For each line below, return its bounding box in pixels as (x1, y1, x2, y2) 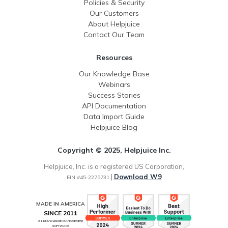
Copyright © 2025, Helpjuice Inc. (57, 145, 171, 155)
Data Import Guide (83, 111, 145, 121)
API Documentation (82, 101, 146, 110)
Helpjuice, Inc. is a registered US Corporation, (44, 162, 184, 171)
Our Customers (89, 8, 139, 18)
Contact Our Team (83, 30, 145, 39)
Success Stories (88, 90, 140, 100)
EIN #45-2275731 (66, 174, 109, 181)
